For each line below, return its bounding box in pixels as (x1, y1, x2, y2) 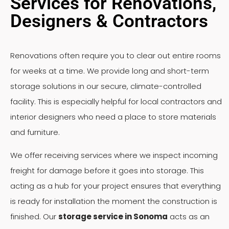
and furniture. (10, 127, 60, 138)
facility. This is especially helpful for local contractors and (10, 96, 222, 107)
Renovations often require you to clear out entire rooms (10, 50, 221, 61)
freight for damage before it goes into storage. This (10, 165, 204, 176)
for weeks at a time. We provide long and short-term (10, 65, 209, 77)
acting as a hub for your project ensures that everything (10, 180, 221, 192)
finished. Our (10, 211, 58, 222)
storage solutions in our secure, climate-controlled (10, 81, 201, 92)
